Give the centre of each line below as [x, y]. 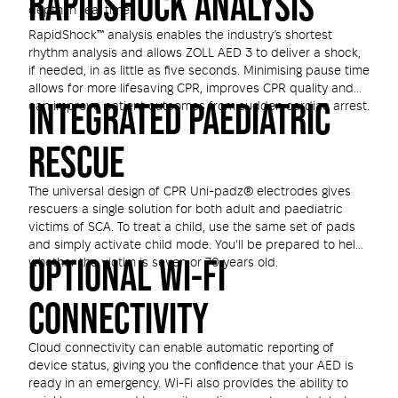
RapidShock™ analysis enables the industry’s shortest [180, 36]
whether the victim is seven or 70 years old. [153, 263]
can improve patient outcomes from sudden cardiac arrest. [199, 107]
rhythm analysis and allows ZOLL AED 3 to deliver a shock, [195, 53]
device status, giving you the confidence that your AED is [191, 366]
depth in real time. [80, 11]
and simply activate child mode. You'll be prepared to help [196, 245]
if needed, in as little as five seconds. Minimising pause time [199, 71]
